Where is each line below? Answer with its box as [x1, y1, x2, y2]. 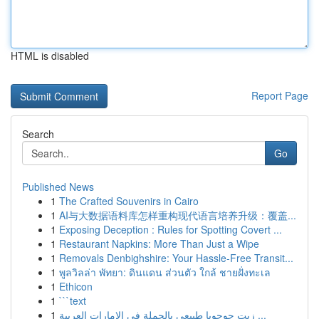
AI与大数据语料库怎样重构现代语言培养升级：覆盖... [59, 208, 296, 222]
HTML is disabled [11, 48, 89, 63]
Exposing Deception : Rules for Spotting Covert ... [59, 222, 282, 236]
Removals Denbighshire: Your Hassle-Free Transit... [59, 251, 293, 265]
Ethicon [59, 279, 93, 293]
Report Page [251, 88, 308, 103]
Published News [22, 179, 94, 194]
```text [59, 293, 86, 308]
